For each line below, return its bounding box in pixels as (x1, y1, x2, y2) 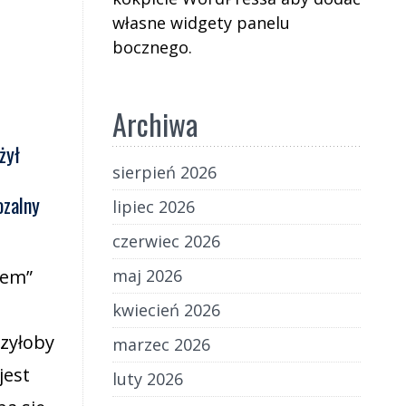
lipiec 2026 (111, 196, 195, 217)
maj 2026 (111, 265, 182, 286)
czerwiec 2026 (111, 230, 220, 252)
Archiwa (111, 102, 198, 145)
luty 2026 (111, 368, 183, 390)
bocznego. (111, 36, 192, 58)
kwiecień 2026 (111, 299, 220, 321)
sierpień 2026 (111, 161, 217, 183)
